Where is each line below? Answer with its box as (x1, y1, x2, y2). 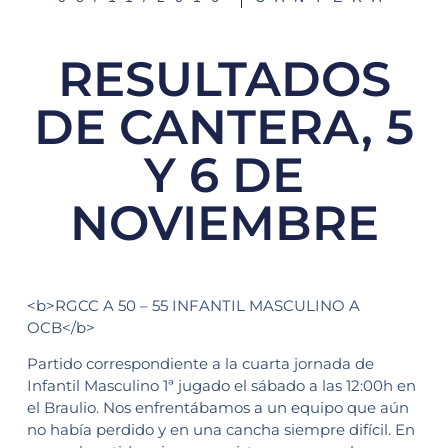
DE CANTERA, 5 (34, 98, 414, 157)
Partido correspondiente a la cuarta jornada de (26, 354, 374, 374)
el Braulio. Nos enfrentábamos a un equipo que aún (26, 398, 409, 418)
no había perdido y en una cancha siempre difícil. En (26, 420, 415, 440)
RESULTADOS (57, 50, 391, 109)
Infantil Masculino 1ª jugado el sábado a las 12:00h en (26, 376, 416, 396)
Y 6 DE (144, 146, 304, 205)
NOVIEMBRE (69, 194, 379, 253)
